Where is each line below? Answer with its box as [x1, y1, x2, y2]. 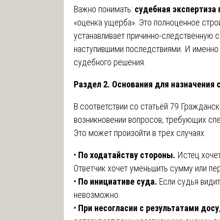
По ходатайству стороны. [78, 149, 175, 160]
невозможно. [74, 189, 120, 200]
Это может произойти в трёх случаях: [74, 127, 206, 138]
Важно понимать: [74, 3, 135, 14]
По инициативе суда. [78, 176, 157, 187]
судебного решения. [74, 56, 146, 67]
